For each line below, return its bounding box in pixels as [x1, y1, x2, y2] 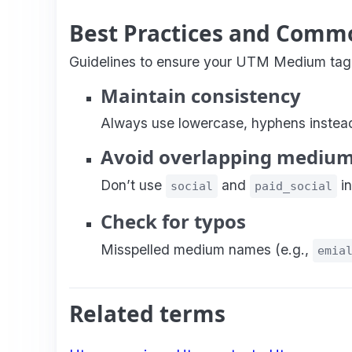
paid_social [255, 178, 332, 193]
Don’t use [101, 176, 166, 193]
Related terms [69, 298, 225, 328]
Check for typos [101, 207, 246, 234]
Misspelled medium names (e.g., [101, 240, 313, 258]
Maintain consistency [101, 82, 301, 108]
